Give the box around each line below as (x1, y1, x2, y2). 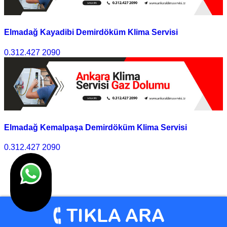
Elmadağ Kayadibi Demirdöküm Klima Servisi (4, 28, 178, 37)
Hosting (4, 214, 32, 223)
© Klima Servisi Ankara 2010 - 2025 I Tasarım (4, 205, 173, 214)
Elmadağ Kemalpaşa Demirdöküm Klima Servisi (4, 123, 187, 132)
